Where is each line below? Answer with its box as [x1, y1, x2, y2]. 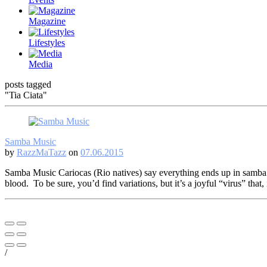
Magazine [29, 16, 66, 26]
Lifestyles [29, 38, 65, 48]
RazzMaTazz [17, 147, 66, 157]
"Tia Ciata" [5, 90, 47, 100]
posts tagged [5, 79, 51, 89]
